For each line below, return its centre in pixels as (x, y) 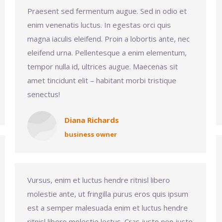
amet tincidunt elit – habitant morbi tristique (102, 80)
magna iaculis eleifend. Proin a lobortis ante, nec (109, 39)
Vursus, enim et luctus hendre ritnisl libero (99, 180)
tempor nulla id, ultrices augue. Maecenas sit (103, 66)
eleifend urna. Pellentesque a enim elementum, (107, 53)
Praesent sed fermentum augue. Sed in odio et (107, 11)
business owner (91, 134)
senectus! (44, 94)
